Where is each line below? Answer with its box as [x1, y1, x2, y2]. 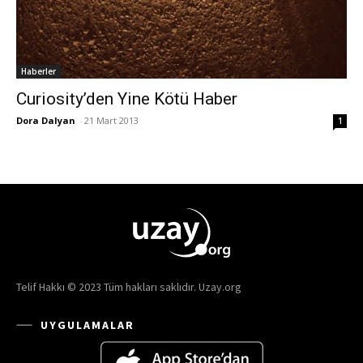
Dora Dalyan [16, 113, 75, 126]
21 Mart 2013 [84, 113, 139, 126]
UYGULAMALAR [41, 318, 135, 333]
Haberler [21, 65, 56, 77]
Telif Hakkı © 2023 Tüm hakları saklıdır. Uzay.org [16, 280, 241, 295]
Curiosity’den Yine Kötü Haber [16, 88, 237, 109]
